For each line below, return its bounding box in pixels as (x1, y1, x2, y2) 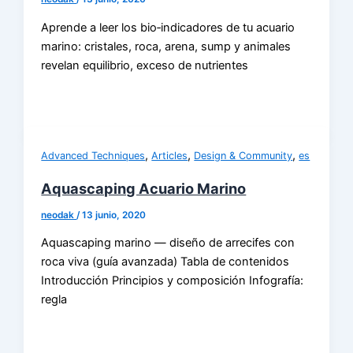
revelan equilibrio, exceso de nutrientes (41, 58, 249, 72)
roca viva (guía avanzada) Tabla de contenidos (41, 255, 290, 269)
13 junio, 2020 (82, 209, 147, 221)
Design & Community (194, 149, 293, 162)
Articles (151, 149, 188, 162)
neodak (41, 209, 77, 221)
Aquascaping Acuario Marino (41, 179, 247, 197)
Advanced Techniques (41, 149, 146, 162)
